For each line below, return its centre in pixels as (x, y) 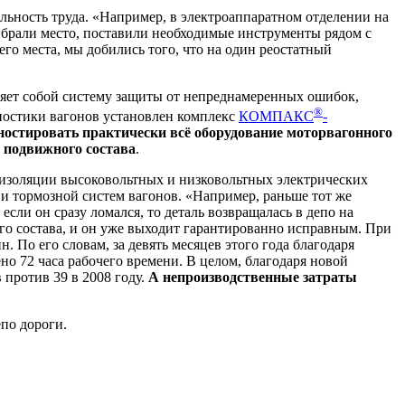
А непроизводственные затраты (253, 277)
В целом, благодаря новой (267, 260)
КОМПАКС (276, 116)
